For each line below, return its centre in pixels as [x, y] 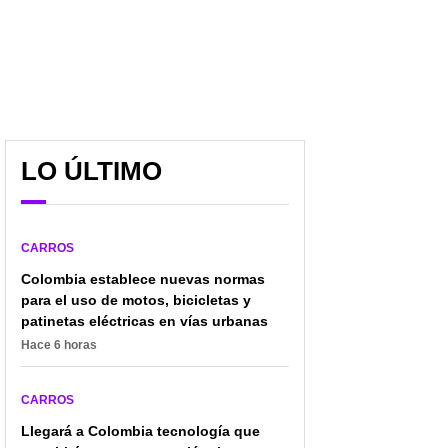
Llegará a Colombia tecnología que [140, 430]
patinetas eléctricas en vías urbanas [144, 320]
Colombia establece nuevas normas [143, 278]
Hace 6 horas [59, 344]
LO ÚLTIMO [91, 170]
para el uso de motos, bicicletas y [136, 299]
